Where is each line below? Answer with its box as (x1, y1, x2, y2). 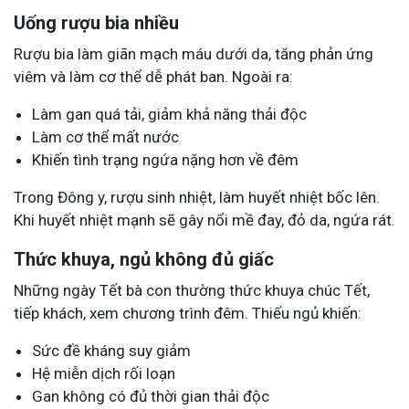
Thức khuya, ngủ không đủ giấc (14, 247, 274, 270)
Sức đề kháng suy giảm (32, 341, 191, 360)
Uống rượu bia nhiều (14, 11, 179, 34)
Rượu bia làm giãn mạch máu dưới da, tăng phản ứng (14, 44, 373, 63)
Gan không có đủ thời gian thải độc (32, 386, 269, 405)
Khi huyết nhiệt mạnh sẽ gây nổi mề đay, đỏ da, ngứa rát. (14, 210, 395, 229)
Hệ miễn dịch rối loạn (32, 363, 175, 383)
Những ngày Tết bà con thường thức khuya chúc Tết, (14, 280, 370, 299)
